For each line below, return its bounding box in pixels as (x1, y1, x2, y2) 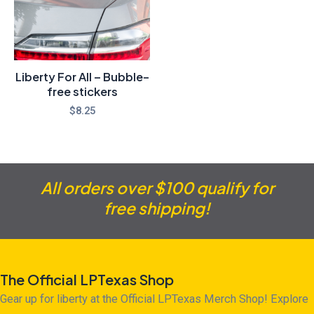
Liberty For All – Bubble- (15, 69, 149, 84)
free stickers (46, 83, 118, 99)
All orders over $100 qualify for (40, 177, 274, 198)
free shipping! (104, 198, 210, 219)
